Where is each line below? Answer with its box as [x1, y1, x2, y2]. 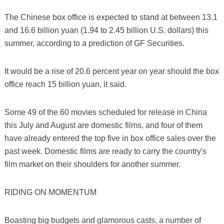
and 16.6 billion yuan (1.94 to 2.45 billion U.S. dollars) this [4, 25, 208, 34]
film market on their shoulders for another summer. [4, 159, 180, 168]
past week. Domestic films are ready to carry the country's [4, 146, 206, 155]
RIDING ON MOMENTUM [4, 187, 96, 196]
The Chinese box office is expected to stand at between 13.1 [4, 12, 217, 21]
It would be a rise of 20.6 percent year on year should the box [4, 66, 219, 75]
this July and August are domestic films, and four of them [4, 120, 202, 129]
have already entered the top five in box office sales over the [4, 133, 216, 142]
